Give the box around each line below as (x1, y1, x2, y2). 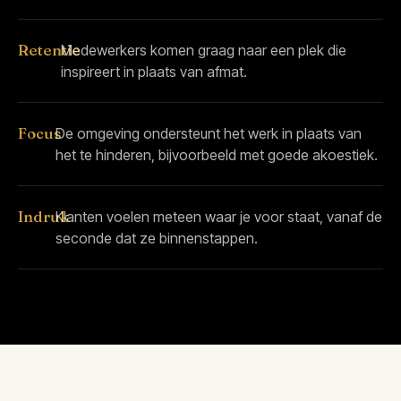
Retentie (18, 40, 81, 59)
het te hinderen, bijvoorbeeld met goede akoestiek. (55, 145, 378, 164)
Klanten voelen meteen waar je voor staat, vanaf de (55, 207, 382, 226)
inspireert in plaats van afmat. (60, 62, 247, 81)
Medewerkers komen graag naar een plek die (60, 40, 346, 59)
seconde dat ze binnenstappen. (55, 228, 258, 247)
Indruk (18, 207, 69, 226)
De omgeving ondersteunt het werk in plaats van (55, 124, 362, 142)
